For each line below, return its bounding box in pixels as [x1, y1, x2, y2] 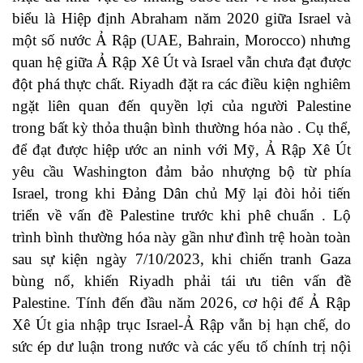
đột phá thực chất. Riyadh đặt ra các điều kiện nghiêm [12, 75, 351, 93]
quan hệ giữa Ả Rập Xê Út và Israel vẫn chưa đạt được [12, 53, 351, 71]
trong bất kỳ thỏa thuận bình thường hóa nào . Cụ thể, [12, 119, 351, 137]
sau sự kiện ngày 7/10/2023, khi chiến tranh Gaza [12, 250, 351, 268]
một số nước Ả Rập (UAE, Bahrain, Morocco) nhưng [12, 32, 351, 49]
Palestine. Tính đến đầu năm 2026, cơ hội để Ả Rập [12, 294, 351, 312]
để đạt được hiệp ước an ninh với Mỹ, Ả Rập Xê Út [12, 141, 351, 159]
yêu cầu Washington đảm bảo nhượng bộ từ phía [12, 163, 351, 181]
